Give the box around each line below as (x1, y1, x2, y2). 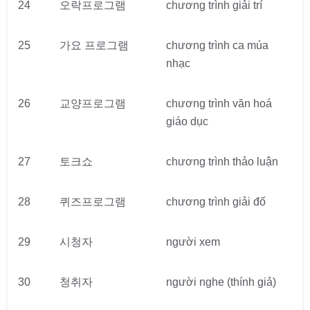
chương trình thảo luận (165, 156, 278, 167)
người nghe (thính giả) (165, 276, 276, 288)
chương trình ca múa (165, 39, 268, 51)
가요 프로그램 (59, 39, 129, 51)
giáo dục (165, 116, 208, 127)
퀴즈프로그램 (59, 196, 126, 208)
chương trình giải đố (165, 196, 266, 208)
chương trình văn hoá (165, 98, 272, 109)
